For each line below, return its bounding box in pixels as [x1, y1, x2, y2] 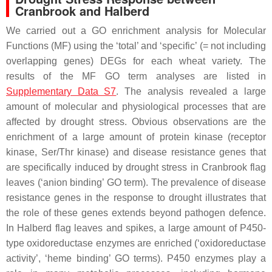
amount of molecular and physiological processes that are [6, 101, 266, 112]
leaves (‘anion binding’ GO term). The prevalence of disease [6, 177, 266, 188]
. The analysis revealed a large [116, 86, 267, 97]
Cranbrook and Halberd [15, 1, 149, 19]
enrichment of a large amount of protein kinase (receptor [6, 131, 266, 142]
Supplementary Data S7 [6, 86, 117, 97]
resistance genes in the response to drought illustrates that [6, 192, 266, 203]
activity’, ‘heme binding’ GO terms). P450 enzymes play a [6, 253, 266, 263]
